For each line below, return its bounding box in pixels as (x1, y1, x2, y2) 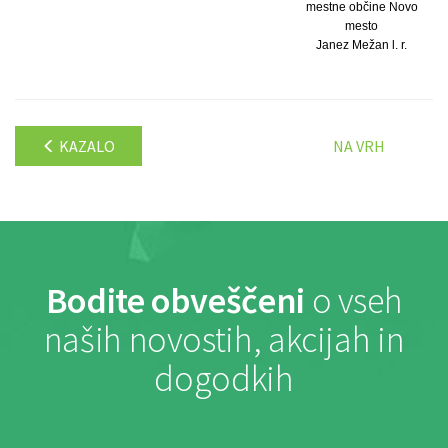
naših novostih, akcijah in (43, 316, 405, 362)
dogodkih (154, 355, 294, 401)
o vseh (304, 277, 403, 323)
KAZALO (56, 135, 115, 156)
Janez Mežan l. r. (316, 37, 408, 52)
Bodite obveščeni (45, 277, 305, 323)
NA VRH (333, 135, 385, 156)
